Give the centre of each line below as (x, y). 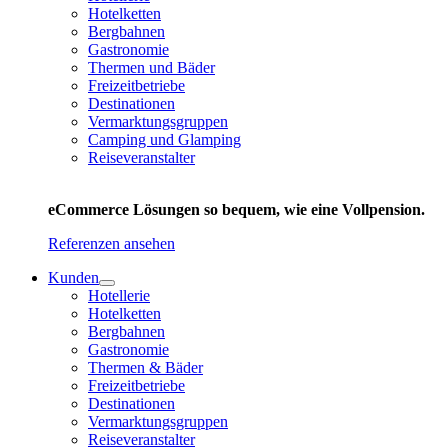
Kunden (73, 277)
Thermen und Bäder (151, 67)
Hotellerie (119, 295)
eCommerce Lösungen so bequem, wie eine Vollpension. (236, 209)
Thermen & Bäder (145, 367)
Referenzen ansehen (111, 243)
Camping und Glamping (164, 139)
